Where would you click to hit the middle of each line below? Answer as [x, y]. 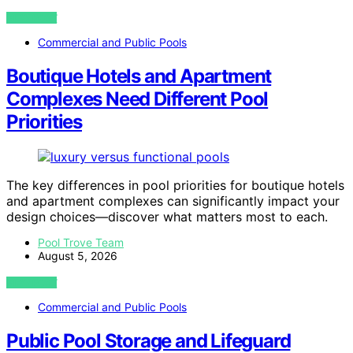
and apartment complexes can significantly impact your [173, 201]
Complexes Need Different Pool [137, 99]
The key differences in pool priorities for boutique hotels [175, 185]
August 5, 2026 [78, 255]
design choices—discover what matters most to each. [167, 216]
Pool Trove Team [81, 242]
